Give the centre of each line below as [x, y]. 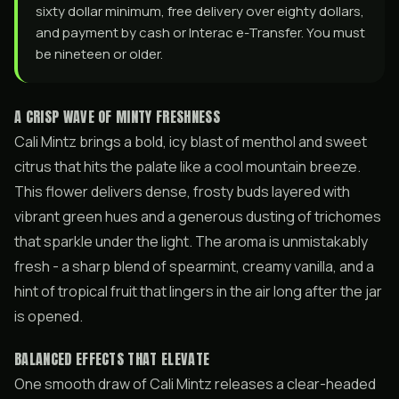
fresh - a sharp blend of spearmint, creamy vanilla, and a [194, 266]
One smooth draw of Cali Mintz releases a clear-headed [195, 384]
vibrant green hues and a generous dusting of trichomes [198, 216]
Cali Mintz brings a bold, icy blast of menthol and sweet [191, 142]
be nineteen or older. [99, 54]
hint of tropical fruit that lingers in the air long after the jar [198, 291]
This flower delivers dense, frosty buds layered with [182, 191]
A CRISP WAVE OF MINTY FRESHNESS [117, 117]
